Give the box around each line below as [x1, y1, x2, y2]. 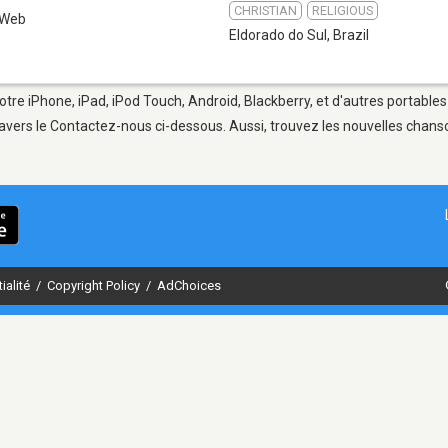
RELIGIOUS [312, 2, 373, 18]
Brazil [333, 26, 369, 43]
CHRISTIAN [234, 2, 297, 18]
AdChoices [157, 277, 221, 293]
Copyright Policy [47, 277, 143, 293]
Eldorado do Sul [229, 26, 327, 43]
